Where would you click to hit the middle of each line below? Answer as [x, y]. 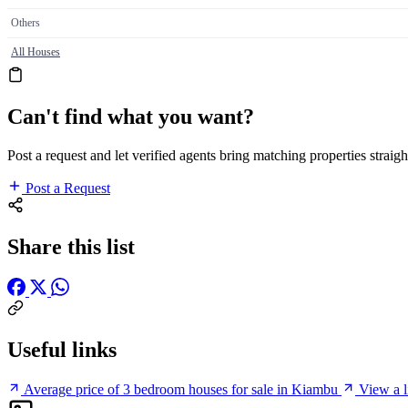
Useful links [62, 349]
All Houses [36, 52]
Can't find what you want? [131, 116]
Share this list [71, 246]
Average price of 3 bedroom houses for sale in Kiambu [181, 389]
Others [25, 23]
